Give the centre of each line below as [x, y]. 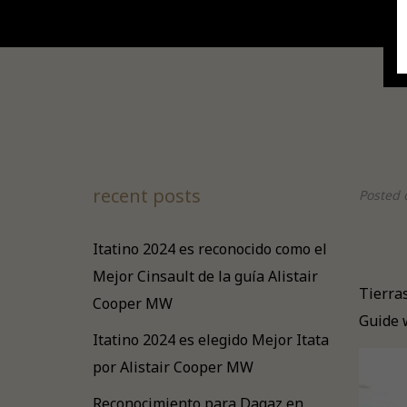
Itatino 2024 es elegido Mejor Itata [211, 340]
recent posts [147, 196]
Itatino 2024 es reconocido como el [210, 249]
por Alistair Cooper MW [173, 367]
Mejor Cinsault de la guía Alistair [205, 276]
